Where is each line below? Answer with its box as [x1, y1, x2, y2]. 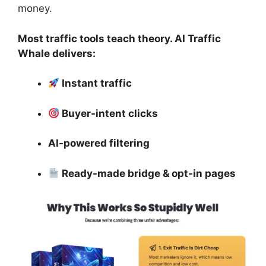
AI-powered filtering [48, 137, 150, 150]
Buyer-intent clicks [59, 107, 159, 119]
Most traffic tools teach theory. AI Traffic [18, 32, 221, 45]
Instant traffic [59, 77, 132, 90]
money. [18, 2, 52, 15]
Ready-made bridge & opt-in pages [59, 167, 236, 179]
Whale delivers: [18, 47, 96, 59]
